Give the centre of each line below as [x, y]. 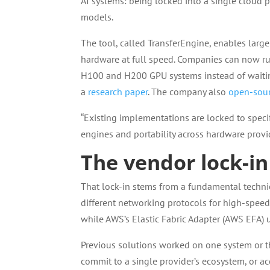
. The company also [188, 92]
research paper [118, 92]
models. [97, 17]
